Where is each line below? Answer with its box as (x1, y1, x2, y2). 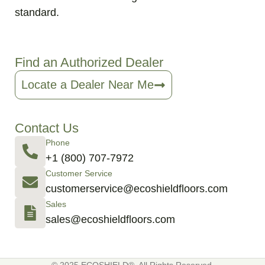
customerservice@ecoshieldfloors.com (46, 183, 228, 195)
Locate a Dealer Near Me (21, 78, 154, 92)
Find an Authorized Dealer (15, 55, 163, 70)
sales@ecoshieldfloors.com (46, 214, 175, 226)
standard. (15, 7, 59, 19)
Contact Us (15, 121, 79, 136)
